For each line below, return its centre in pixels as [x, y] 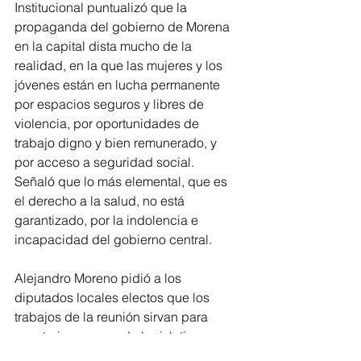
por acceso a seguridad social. [106, 162]
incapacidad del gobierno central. [113, 239]
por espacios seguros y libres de [111, 104]
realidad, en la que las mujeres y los [120, 65]
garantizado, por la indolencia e [108, 220]
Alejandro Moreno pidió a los [100, 278]
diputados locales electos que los [114, 297]
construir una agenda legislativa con [121, 336]
